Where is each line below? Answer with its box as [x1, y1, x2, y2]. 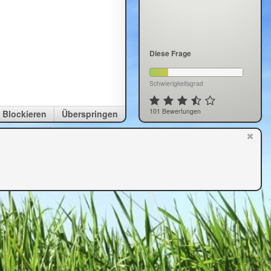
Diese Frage [149, 48, 191, 59]
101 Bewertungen [149, 106, 201, 116]
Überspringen [62, 108, 118, 120]
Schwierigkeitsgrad [149, 79, 203, 88]
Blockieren [2, 108, 47, 120]
